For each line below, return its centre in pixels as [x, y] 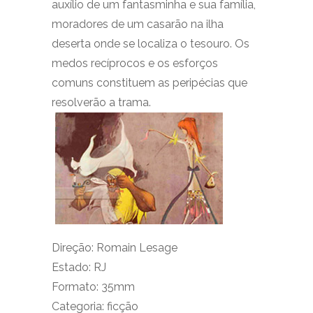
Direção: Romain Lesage [115, 248]
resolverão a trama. [101, 102]
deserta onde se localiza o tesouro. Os [151, 44]
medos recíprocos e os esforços [135, 63]
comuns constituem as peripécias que [150, 83]
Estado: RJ [79, 267]
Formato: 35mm [93, 287]
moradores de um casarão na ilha [138, 24]
